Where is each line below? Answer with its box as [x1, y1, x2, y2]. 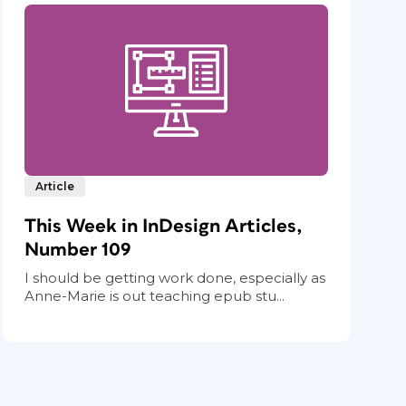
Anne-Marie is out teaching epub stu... [24, 286, 285, 304]
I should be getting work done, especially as [24, 268, 326, 286]
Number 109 [24, 239, 131, 259]
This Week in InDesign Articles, [24, 216, 304, 236]
